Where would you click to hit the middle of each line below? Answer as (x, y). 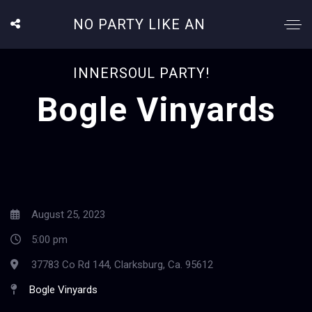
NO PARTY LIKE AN (139, 24)
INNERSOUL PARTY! (141, 73)
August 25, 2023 (67, 214)
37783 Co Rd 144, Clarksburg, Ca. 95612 (122, 265)
